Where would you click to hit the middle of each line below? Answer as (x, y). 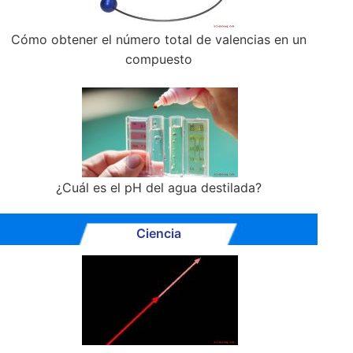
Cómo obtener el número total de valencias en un (159, 40)
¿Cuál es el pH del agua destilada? (159, 188)
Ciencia (159, 234)
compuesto (159, 59)
